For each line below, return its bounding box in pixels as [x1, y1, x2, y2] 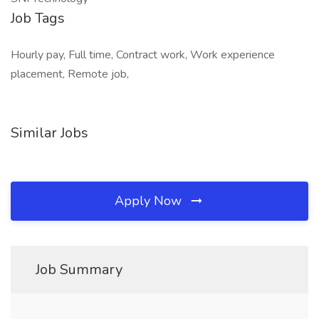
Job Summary [36, 260, 122, 279]
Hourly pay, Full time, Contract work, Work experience [11, 47, 275, 63]
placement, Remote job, [11, 66, 129, 82]
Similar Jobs [11, 123, 88, 142]
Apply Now [115, 192, 185, 209]
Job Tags [11, 9, 65, 28]
